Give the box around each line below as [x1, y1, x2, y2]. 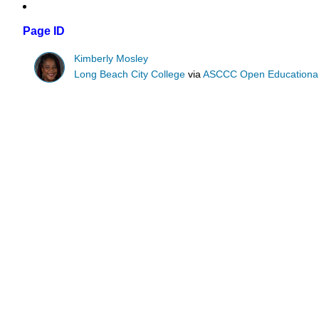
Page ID [23, 25, 65, 38]
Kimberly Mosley [74, 53, 149, 64]
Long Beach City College [74, 69, 186, 80]
